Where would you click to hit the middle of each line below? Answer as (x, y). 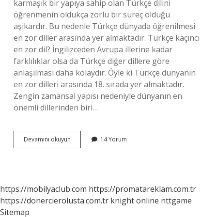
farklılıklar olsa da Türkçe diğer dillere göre (92, 61)
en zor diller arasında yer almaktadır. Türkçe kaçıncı (107, 38)
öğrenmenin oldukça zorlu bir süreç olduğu (92, 15)
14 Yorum (114, 139)
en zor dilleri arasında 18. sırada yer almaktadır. (99, 84)
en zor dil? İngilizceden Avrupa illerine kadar (93, 49)
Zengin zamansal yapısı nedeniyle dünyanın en (98, 96)
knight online (135, 201)
